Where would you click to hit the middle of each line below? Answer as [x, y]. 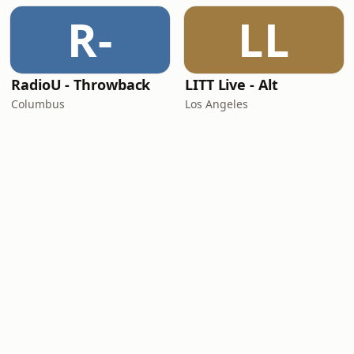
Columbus [38, 104]
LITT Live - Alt [232, 85]
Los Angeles [217, 104]
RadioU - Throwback [81, 85]
